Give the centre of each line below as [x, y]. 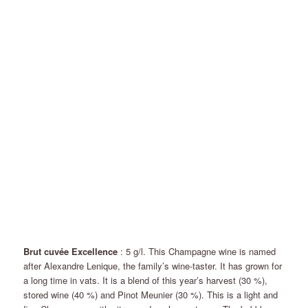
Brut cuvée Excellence [71, 251]
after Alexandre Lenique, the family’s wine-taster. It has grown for [153, 265]
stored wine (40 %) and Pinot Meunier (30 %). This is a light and [151, 294]
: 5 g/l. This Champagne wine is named [197, 251]
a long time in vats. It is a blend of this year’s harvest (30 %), [146, 280]
